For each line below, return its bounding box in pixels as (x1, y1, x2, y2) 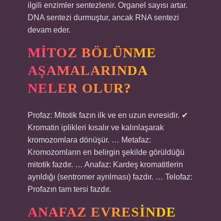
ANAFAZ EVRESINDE (28, 204, 176, 220)
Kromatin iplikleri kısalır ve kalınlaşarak (28, 123, 164, 132)
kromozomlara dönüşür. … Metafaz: (28, 136, 151, 144)
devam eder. (28, 26, 71, 34)
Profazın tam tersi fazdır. (28, 185, 111, 193)
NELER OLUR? (28, 80, 131, 96)
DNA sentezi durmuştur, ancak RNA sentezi (28, 13, 179, 22)
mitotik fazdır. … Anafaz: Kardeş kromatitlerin (28, 160, 183, 169)
